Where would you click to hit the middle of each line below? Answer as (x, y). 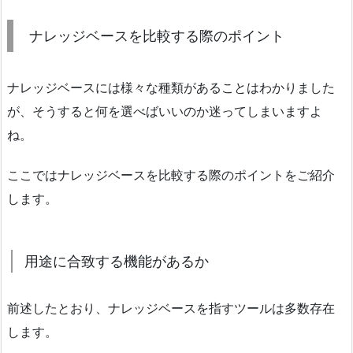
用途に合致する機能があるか (117, 261)
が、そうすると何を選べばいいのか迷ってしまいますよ (165, 111)
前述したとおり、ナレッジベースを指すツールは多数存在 (171, 308)
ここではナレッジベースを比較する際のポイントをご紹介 (171, 175)
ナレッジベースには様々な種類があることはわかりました (171, 87)
